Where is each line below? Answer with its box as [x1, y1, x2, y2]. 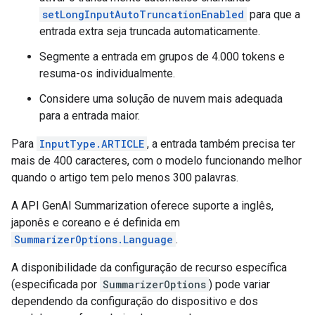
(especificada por [11, 278, 100, 292]
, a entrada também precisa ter [147, 137, 295, 151]
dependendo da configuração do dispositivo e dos [11, 295, 258, 309]
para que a [247, 8, 300, 22]
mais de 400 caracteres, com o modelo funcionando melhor [11, 154, 302, 168]
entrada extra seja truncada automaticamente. [39, 25, 260, 39]
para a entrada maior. [39, 109, 140, 123]
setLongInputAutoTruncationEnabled [42, 8, 244, 22]
